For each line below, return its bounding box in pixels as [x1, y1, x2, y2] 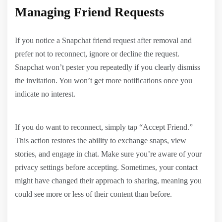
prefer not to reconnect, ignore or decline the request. [15, 49, 179, 58]
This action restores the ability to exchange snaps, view [15, 136, 186, 145]
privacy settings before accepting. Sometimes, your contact [15, 163, 198, 171]
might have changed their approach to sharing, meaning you [15, 176, 202, 185]
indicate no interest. [15, 89, 75, 98]
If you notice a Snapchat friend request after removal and [15, 36, 192, 45]
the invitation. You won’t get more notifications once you [15, 76, 192, 85]
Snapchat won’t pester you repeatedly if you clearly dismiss [15, 62, 200, 71]
